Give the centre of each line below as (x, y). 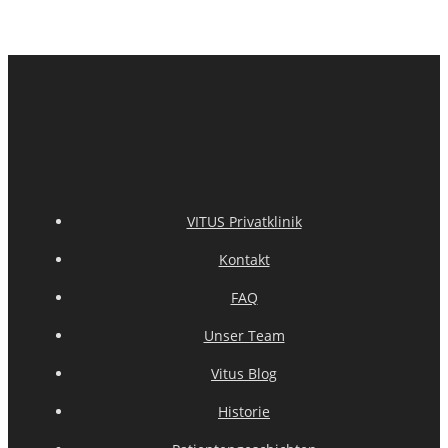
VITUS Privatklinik (244, 221)
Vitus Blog (244, 373)
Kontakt (244, 259)
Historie (244, 411)
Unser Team (244, 335)
